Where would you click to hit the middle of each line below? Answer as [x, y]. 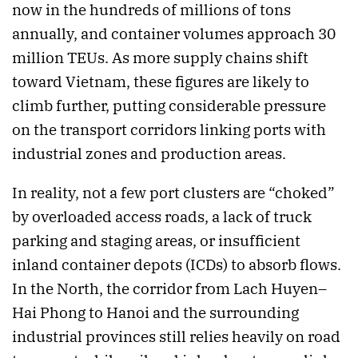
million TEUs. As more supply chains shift [160, 58]
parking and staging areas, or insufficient [156, 241]
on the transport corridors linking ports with [169, 130]
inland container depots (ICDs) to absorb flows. [177, 265]
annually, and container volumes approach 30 [174, 34]
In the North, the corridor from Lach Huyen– [169, 289]
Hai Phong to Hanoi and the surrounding [155, 313]
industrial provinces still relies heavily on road [176, 337]
